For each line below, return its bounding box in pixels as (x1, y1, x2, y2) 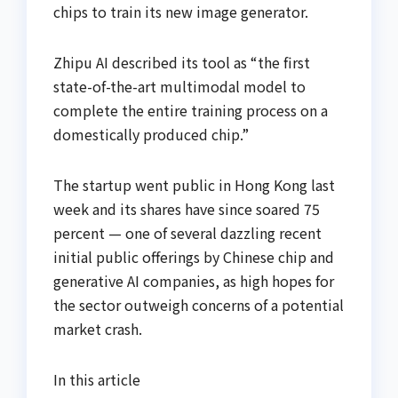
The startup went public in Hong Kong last (53, 174, 335, 196)
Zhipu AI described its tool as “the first (53, 52, 310, 74)
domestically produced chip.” (53, 123, 249, 146)
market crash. (53, 318, 142, 340)
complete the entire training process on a (53, 99, 328, 122)
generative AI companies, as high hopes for (53, 270, 334, 292)
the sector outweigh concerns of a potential (53, 294, 344, 316)
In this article (53, 369, 140, 391)
